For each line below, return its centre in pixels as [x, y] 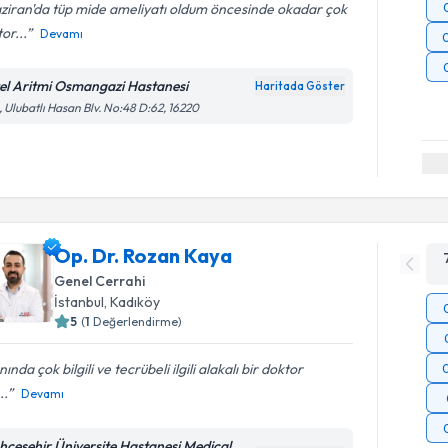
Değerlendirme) [138, 321]
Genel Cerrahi [100, 281]
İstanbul [79, 302]
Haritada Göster [300, 85]
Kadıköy [135, 302]
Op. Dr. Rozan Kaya [143, 255]
